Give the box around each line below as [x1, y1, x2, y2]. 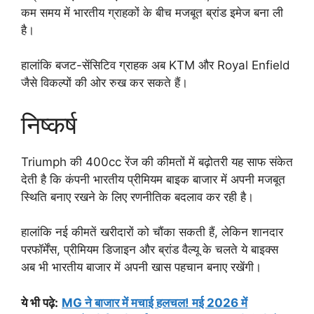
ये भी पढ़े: [21, 295, 58, 310]
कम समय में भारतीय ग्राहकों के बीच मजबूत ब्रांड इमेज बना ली [21, 5, 283, 20]
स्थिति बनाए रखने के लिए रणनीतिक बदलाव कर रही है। [21, 189, 254, 204]
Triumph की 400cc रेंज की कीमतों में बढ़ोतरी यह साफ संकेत [21, 154, 293, 169]
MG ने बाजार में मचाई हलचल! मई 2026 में [62, 295, 247, 310]
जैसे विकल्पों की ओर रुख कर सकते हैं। [21, 76, 188, 90]
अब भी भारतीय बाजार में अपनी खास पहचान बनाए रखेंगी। [21, 260, 261, 275]
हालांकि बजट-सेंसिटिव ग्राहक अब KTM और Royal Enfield [21, 58, 290, 73]
